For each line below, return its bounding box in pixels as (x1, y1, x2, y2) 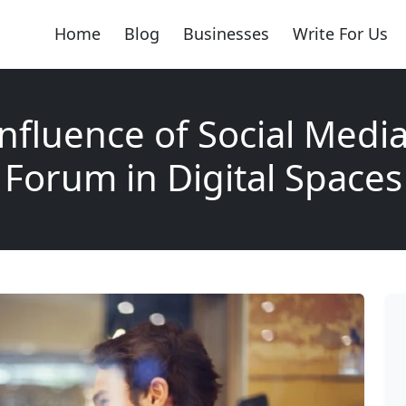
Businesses (182, 23, 269, 45)
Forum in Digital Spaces (4, 151, 402, 202)
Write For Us (292, 23, 388, 45)
